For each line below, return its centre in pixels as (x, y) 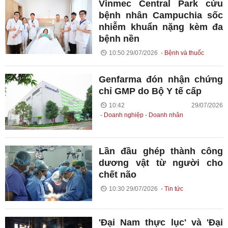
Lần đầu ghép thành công (161, 151)
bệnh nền (119, 39)
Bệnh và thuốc (184, 53)
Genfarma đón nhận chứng (161, 80)
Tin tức (174, 189)
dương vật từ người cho (161, 163)
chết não (118, 174)
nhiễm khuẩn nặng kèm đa (161, 27)
